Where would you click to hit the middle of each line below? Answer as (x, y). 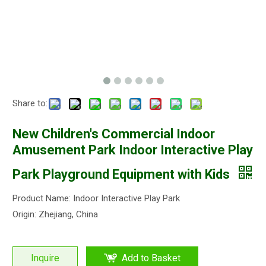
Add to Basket (151, 258)
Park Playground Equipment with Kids (123, 174)
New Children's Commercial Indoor (114, 134)
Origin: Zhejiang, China (55, 214)
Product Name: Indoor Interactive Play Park (96, 198)
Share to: (30, 103)
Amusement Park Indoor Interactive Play (133, 150)
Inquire (45, 258)
